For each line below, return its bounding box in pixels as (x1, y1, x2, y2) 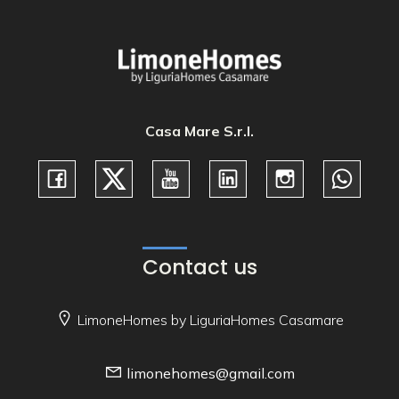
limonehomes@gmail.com (126, 363, 295, 382)
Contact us (142, 252, 257, 281)
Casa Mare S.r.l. (145, 121, 254, 140)
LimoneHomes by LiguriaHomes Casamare (77, 310, 344, 329)
